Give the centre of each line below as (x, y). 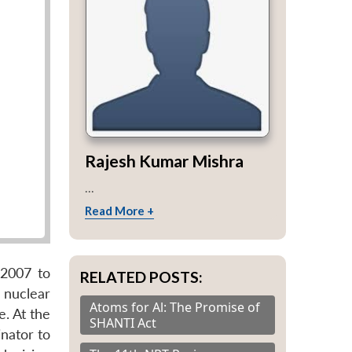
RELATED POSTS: (141, 277)
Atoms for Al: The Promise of (175, 307)
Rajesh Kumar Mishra (164, 160)
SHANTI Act (123, 323)
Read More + (119, 210)
